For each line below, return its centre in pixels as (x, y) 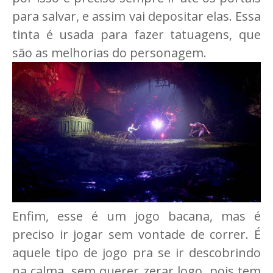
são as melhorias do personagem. (109, 53)
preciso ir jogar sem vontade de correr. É (136, 234)
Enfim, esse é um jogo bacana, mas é (136, 216)
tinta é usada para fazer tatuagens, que (136, 35)
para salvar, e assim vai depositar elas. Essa (136, 16)
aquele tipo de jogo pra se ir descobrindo (136, 252)
